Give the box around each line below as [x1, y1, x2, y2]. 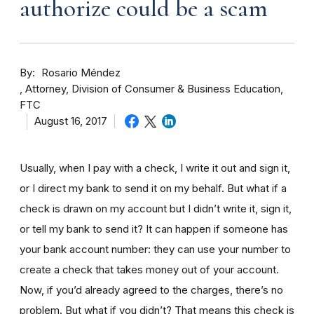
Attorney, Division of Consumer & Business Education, [25, 82, 283, 95]
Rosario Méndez [41, 66, 121, 79]
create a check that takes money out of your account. [20, 262, 279, 276]
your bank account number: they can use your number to [20, 242, 291, 256]
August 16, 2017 [34, 114, 107, 128]
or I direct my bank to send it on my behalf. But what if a [20, 181, 287, 195]
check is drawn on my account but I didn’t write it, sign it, [20, 201, 292, 215]
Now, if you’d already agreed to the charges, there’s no [20, 282, 283, 296]
